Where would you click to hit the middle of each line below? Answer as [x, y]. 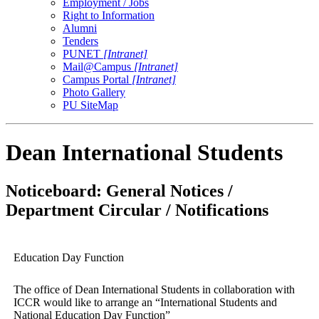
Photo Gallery [94, 92]
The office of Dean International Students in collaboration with [154, 289]
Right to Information [109, 15]
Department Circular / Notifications [137, 210]
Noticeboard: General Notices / [119, 190]
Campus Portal [97, 79]
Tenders [80, 41]
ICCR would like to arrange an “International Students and [145, 302]
